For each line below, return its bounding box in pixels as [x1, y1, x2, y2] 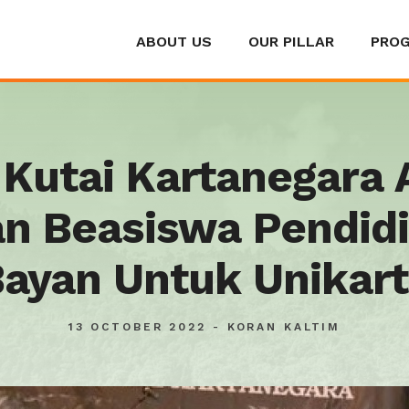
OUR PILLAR [248, 32, 334, 50]
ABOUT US [136, 32, 212, 50]
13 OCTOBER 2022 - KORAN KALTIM [68, 320, 341, 333]
